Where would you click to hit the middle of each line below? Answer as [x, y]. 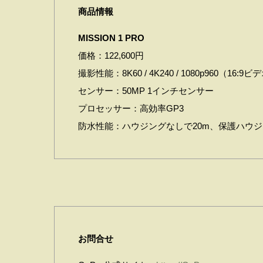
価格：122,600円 [111, 55]
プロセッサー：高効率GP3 [131, 108]
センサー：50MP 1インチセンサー [146, 90]
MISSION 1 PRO [111, 38]
